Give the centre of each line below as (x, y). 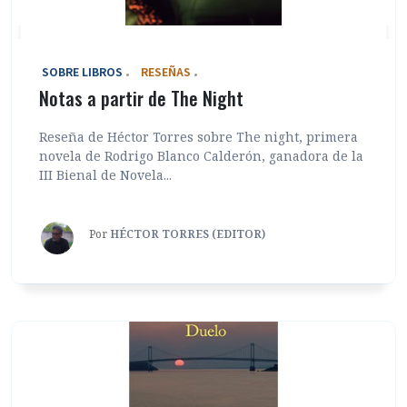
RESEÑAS (166, 71)
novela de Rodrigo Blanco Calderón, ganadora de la (201, 155)
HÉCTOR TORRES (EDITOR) (188, 233)
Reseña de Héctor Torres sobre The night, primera (199, 136)
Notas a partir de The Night (141, 98)
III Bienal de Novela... (105, 174)
